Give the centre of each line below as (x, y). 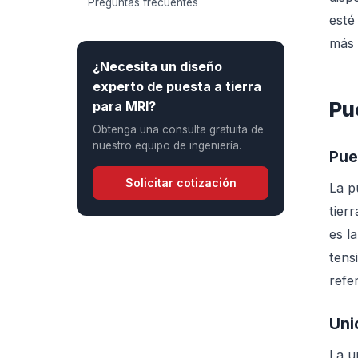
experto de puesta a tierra (177, 86)
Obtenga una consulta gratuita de (178, 129)
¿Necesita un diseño (157, 66)
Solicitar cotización (181, 183)
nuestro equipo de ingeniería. (167, 145)
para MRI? (124, 106)
